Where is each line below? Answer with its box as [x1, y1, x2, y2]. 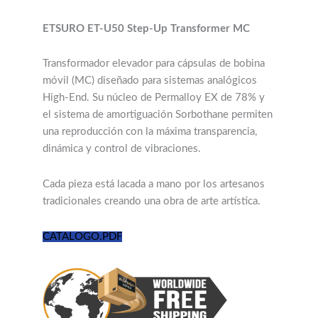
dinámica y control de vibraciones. [43, 143, 201, 155]
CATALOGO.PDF [43, 231, 122, 242]
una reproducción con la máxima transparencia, [43, 126, 257, 138]
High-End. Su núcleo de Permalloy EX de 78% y [43, 92, 265, 104]
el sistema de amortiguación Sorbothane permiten [43, 109, 273, 121]
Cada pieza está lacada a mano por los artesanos [43, 178, 265, 190]
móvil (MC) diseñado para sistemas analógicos [43, 75, 257, 87]
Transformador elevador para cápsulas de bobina [43, 58, 265, 70]
